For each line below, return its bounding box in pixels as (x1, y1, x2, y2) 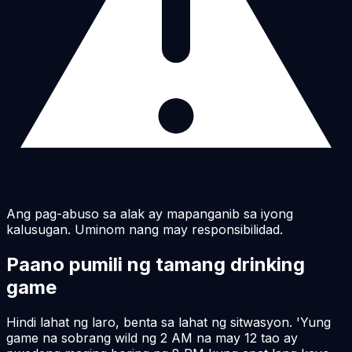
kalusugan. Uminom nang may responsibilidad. (6, 221, 283, 237)
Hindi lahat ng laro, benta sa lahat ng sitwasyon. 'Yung (6, 313, 331, 330)
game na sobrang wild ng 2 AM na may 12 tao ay (6, 329, 298, 346)
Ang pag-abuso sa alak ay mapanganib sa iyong (6, 205, 293, 222)
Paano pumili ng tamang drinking (6, 252, 305, 276)
